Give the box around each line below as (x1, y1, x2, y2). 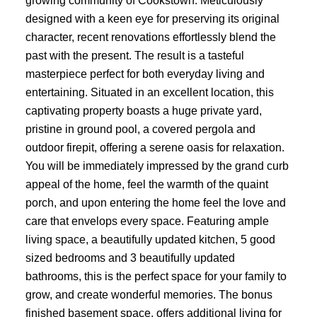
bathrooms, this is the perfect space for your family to (25, 270, 287, 283)
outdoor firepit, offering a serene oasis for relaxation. (25, 141, 284, 154)
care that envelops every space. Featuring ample (25, 214, 269, 228)
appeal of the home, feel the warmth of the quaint (25, 178, 268, 191)
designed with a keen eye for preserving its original (25, 12, 279, 25)
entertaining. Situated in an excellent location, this (25, 86, 274, 99)
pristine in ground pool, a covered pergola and (25, 122, 255, 136)
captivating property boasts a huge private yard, (25, 104, 262, 117)
